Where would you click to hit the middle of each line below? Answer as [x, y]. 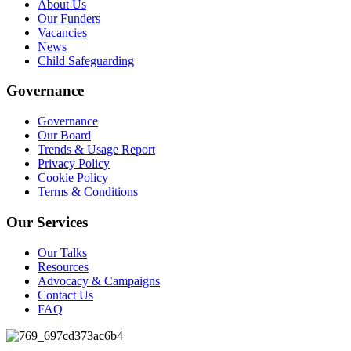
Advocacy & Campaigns [99, 280]
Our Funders [69, 18]
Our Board [64, 136]
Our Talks [62, 252]
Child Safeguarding [86, 60]
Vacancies [62, 32]
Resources [63, 266]
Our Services [47, 222]
